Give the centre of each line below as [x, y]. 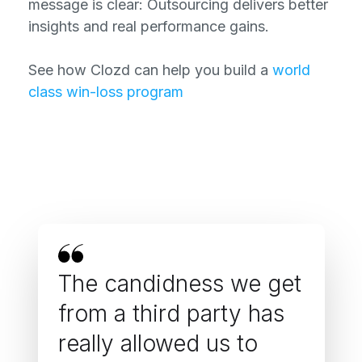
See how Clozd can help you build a [150, 70]
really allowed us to [158, 343]
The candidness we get [179, 284]
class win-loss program [106, 92]
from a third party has [171, 314]
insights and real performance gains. [149, 26]
